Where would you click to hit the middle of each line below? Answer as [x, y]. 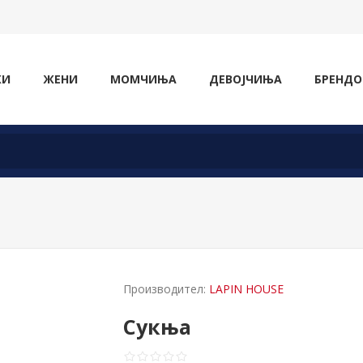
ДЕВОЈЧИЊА [246, 79]
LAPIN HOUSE [247, 289]
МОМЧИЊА [143, 79]
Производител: [165, 289]
